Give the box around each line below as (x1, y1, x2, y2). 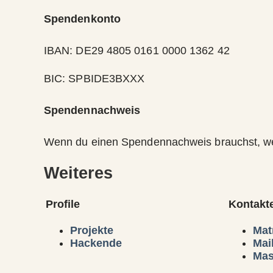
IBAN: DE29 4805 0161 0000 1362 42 (44, 44, 230, 57)
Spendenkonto (44, 12, 121, 25)
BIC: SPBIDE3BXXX (44, 72, 145, 85)
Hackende (70, 237, 122, 250)
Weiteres (44, 163, 113, 182)
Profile (46, 198, 80, 211)
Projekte (70, 224, 113, 237)
